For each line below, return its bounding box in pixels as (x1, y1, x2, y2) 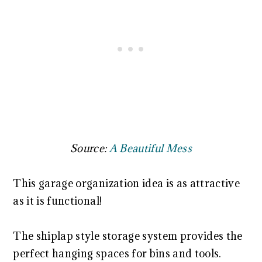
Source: (70, 142, 109, 156)
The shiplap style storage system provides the (13, 229, 243, 243)
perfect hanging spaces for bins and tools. (13, 247, 222, 261)
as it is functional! (13, 194, 102, 208)
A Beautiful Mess (109, 142, 192, 156)
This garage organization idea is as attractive (13, 177, 240, 191)
